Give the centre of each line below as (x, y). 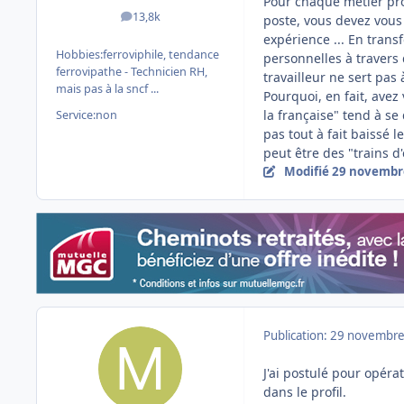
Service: (76, 115)
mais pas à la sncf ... (107, 88)
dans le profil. (305, 392)
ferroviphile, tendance (161, 54)
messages (165, 21)
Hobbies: (79, 54)
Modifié (308, 172)
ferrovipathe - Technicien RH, (132, 71)
